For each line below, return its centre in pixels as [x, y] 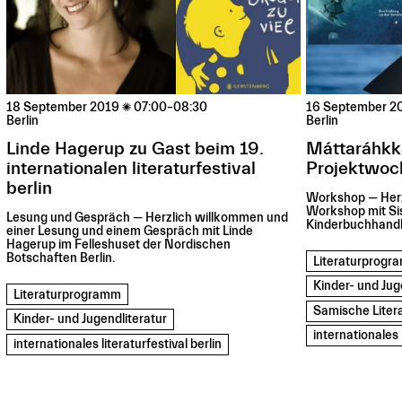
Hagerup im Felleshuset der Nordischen [119, 245]
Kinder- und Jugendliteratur [91, 320]
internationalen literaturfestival [131, 169]
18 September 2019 [63, 108]
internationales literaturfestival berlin [118, 344]
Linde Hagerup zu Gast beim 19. [135, 149]
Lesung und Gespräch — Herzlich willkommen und [148, 218]
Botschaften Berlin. [61, 259]
